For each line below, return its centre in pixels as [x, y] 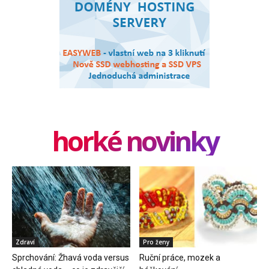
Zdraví [25, 242]
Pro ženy [156, 242]
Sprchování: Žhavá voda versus [71, 258]
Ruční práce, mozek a [180, 258]
